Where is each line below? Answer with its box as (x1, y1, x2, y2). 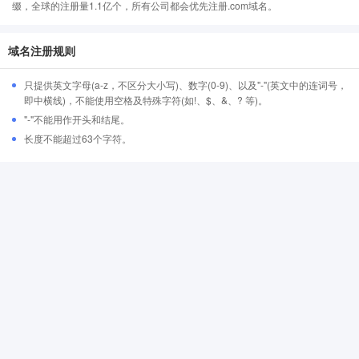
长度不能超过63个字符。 (24, 131, 131, 145)
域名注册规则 (8, 42, 75, 58)
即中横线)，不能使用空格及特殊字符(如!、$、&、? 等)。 (24, 93, 268, 107)
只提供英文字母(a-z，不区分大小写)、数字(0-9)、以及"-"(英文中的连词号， (24, 78, 347, 91)
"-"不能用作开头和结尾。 (24, 112, 130, 126)
